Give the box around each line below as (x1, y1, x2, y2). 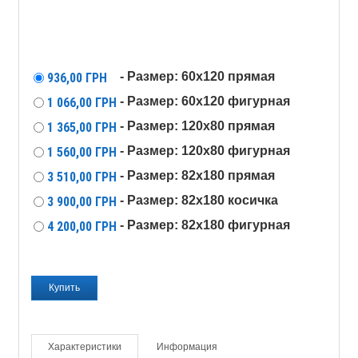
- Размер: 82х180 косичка (120, 193, 278, 207)
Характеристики (48, 340, 121, 352)
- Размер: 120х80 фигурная (120, 143, 290, 157)
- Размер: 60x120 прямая (120, 69, 275, 83)
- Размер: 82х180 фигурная (120, 217, 290, 232)
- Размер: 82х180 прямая (120, 168, 275, 182)
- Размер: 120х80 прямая (120, 118, 275, 133)
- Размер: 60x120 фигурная (120, 93, 290, 108)
